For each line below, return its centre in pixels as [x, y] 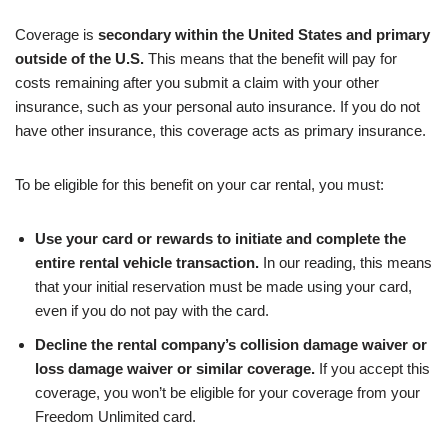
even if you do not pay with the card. [152, 311]
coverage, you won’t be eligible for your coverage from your [227, 393]
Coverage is [56, 35]
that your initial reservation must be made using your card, [223, 287]
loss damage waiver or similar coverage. [175, 369]
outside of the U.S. [79, 59]
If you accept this [372, 369]
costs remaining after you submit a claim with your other [197, 83]
